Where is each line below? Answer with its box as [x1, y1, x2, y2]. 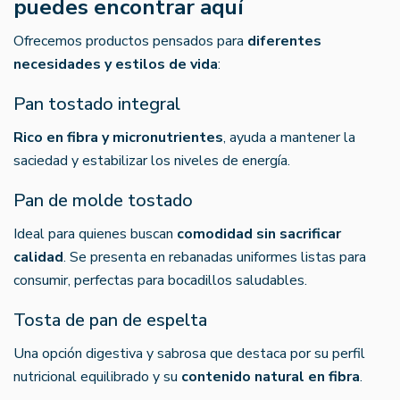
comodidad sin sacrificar [177, 223, 341, 244]
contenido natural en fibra [181, 366, 360, 387]
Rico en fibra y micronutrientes [13, 127, 223, 147]
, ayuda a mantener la [223, 127, 355, 147]
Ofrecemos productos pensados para [13, 30, 247, 51]
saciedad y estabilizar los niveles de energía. [13, 150, 290, 171]
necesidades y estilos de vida [13, 54, 218, 74]
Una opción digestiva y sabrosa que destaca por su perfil [13, 343, 365, 363]
